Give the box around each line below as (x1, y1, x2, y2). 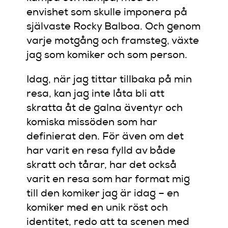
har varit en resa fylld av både (26, 146, 176, 157)
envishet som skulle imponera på (26, 8, 188, 18)
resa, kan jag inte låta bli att (26, 89, 165, 100)
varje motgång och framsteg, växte (26, 36, 199, 47)
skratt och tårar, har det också (26, 160, 177, 171)
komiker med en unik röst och (26, 203, 168, 214)
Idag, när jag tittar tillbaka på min (26, 75, 192, 85)
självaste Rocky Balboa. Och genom (26, 22, 201, 33)
